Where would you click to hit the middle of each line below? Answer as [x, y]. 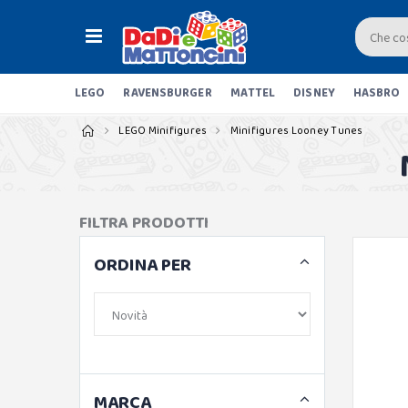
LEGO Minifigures [163, 131]
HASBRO [377, 93]
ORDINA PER [143, 265]
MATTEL [253, 93]
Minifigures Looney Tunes [296, 131]
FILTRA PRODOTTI [144, 223]
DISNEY [314, 93]
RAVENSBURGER [168, 93]
